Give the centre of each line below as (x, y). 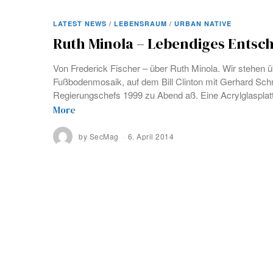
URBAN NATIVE (203, 23)
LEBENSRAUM (140, 23)
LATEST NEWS (80, 23)
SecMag (104, 136)
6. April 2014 (151, 136)
